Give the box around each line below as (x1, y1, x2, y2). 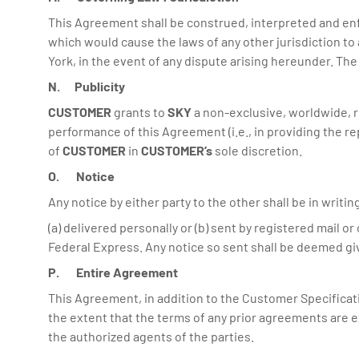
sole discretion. (212, 143, 302, 158)
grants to (111, 104, 167, 119)
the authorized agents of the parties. (48, 329, 254, 344)
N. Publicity (48, 79, 125, 94)
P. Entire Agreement (48, 264, 178, 280)
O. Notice (48, 168, 115, 184)
